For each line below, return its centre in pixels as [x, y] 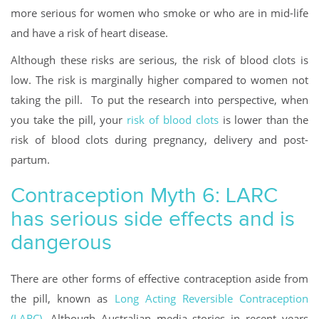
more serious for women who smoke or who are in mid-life [159, 13]
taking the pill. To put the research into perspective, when [159, 100]
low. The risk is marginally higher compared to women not [159, 80]
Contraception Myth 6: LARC [144, 195]
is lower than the [263, 120]
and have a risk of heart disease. [89, 33]
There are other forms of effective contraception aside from [159, 279]
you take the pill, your [69, 120]
